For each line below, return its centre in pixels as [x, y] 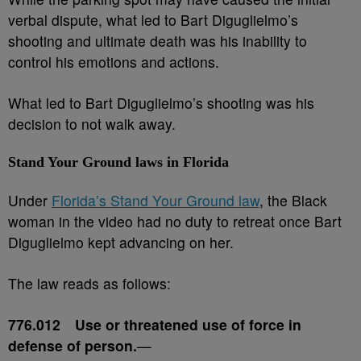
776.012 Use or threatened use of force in [155, 324]
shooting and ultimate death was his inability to [158, 41]
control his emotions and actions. [116, 62]
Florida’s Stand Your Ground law [156, 200]
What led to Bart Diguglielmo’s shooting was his [161, 103]
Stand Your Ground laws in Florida [118, 162]
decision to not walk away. [94, 124]
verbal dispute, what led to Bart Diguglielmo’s [153, 20]
